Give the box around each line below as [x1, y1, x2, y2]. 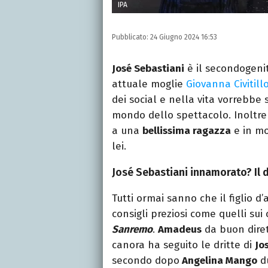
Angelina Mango [179, 254, 257, 267]
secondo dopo [112, 254, 179, 267]
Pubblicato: [112, 32, 150, 41]
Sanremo [112, 223, 153, 236]
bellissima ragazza [142, 124, 231, 137]
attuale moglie [112, 77, 186, 90]
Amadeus [158, 223, 202, 236]
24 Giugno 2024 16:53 [150, 32, 217, 41]
